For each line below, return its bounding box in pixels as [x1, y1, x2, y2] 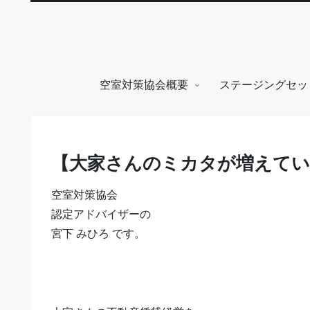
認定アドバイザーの [51, 208, 151, 220]
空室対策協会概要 [100, 79, 189, 91]
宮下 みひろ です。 [51, 228, 145, 239]
